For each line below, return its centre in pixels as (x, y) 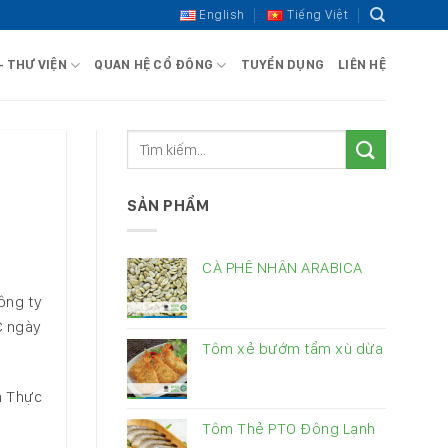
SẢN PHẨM (168, 205)
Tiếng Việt (318, 14)
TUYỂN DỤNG (282, 64)
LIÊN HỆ (362, 64)
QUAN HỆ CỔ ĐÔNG (154, 64)
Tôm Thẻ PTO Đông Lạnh (289, 428)
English (222, 14)
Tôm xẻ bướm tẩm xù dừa (292, 348)
